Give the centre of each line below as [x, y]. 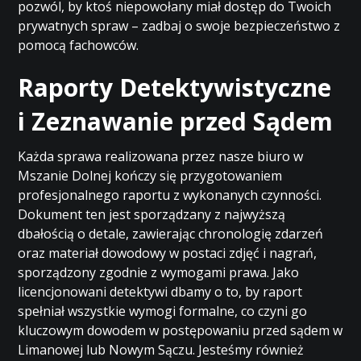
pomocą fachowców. [79, 45]
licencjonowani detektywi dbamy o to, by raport [160, 292]
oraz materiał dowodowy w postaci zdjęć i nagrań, [168, 253]
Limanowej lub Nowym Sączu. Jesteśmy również [161, 350]
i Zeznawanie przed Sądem [176, 121]
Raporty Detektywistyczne [175, 87]
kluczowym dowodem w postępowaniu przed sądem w [180, 330]
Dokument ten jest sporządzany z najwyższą [152, 214]
